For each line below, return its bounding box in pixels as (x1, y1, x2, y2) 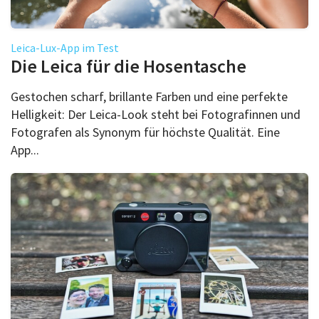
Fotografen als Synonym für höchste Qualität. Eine (11, 123, 280, 140)
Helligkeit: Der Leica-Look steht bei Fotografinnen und (11, 105, 300, 122)
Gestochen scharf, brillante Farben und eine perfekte (11, 88, 288, 105)
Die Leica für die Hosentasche (11, 53, 246, 78)
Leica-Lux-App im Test (11, 40, 119, 55)
